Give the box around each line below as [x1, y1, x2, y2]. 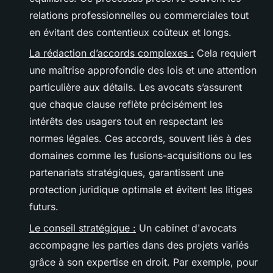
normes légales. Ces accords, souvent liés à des [29, 132, 251, 145]
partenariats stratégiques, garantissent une [29, 166, 224, 179]
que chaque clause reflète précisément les [29, 98, 222, 111]
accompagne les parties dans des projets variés [29, 238, 249, 251]
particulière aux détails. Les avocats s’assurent [29, 81, 242, 94]
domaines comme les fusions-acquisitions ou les [29, 149, 252, 162]
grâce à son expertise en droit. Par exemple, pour [29, 255, 258, 268]
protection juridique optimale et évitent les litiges [29, 183, 252, 196]
